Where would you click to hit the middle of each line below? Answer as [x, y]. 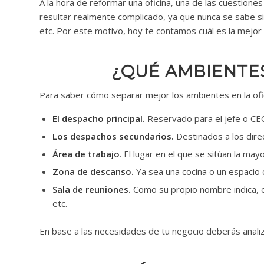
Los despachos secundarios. [113, 136]
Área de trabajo [86, 154]
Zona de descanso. [93, 171]
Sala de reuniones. [92, 189]
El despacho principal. [99, 118]
